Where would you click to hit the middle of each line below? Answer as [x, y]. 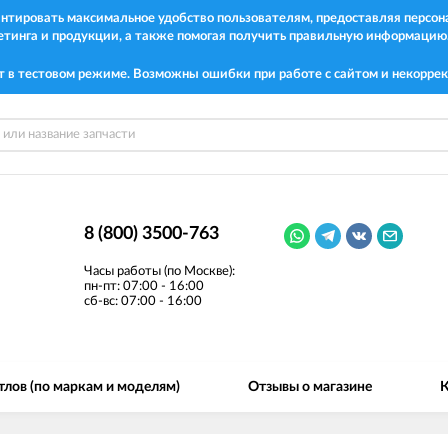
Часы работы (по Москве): [159, 271]
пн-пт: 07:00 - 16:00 [143, 286]
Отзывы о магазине [310, 386]
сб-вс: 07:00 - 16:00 [142, 301]
